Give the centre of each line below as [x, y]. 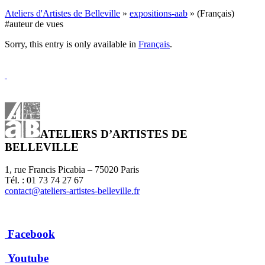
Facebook [31, 234]
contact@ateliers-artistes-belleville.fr [72, 191]
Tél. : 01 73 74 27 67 [44, 180]
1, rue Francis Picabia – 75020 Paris [72, 170]
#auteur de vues [34, 24]
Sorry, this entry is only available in [72, 44]
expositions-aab [159, 13]
